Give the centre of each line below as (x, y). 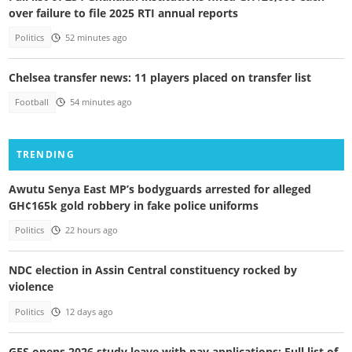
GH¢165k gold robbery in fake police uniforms (133, 205)
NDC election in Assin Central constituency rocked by (152, 270)
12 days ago (89, 312)
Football (32, 103)
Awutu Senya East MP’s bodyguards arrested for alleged (159, 189)
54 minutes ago (101, 103)
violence (31, 287)
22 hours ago (91, 230)
